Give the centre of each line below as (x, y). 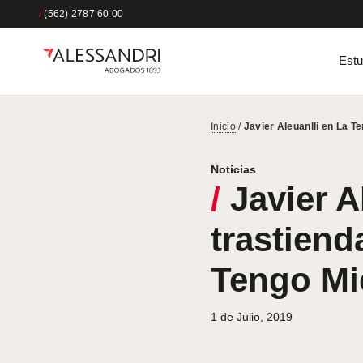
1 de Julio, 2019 (252, 316)
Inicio (223, 126)
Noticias (233, 169)
